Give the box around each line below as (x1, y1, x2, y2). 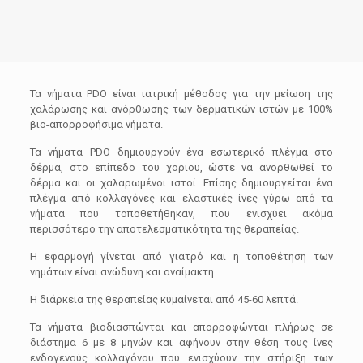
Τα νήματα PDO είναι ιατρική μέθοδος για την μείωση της (29, 88, 334, 100)
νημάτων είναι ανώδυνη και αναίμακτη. (29, 266, 216, 278)
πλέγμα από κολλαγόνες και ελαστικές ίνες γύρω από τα (29, 192, 334, 204)
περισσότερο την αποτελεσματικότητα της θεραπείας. (29, 223, 299, 235)
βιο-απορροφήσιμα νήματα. (29, 118, 163, 130)
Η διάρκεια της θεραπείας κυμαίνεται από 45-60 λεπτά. (29, 293, 298, 305)
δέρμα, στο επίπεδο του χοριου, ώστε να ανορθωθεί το (29, 161, 334, 173)
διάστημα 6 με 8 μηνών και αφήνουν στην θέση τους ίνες (29, 336, 334, 348)
